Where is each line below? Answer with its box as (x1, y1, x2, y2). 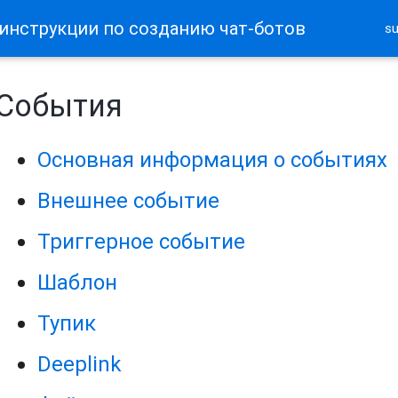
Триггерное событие (37, 228, 246, 255)
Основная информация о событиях (37, 147, 388, 173)
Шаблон (37, 269, 118, 296)
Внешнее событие (37, 187, 220, 214)
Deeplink (37, 351, 123, 378)
